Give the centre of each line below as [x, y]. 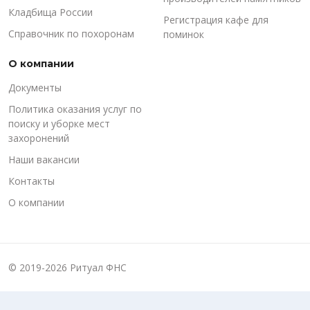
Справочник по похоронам [71, 34]
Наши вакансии [44, 159]
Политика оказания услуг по [75, 109]
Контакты [31, 181]
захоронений [39, 138]
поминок [184, 34]
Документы [35, 88]
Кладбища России [51, 12]
